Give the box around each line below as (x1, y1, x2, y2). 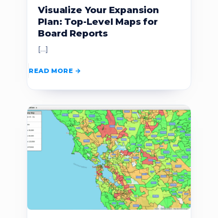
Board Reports (38, 27, 108, 39)
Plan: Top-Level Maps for (38, 16, 158, 27)
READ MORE (29, 67, 73, 75)
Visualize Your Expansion (38, 4, 159, 16)
